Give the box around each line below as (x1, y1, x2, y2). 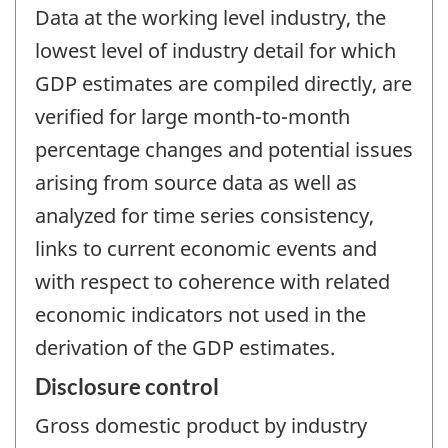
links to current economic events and (35, 234, 377, 262)
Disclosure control (35, 373, 219, 401)
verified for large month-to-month (35, 102, 350, 130)
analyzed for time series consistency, (35, 201, 374, 229)
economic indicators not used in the (35, 300, 366, 328)
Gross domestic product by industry (35, 412, 367, 440)
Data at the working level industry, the (35, 3, 386, 31)
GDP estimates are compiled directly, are (35, 69, 412, 97)
